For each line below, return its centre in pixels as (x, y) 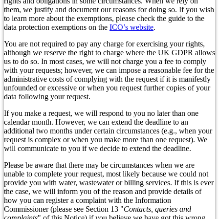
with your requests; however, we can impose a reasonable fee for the (109, 70)
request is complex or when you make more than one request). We (106, 139)
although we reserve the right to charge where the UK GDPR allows (109, 52)
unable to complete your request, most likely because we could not (106, 174)
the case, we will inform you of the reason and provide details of (103, 191)
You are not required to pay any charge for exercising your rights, (104, 44)
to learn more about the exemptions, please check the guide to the (104, 18)
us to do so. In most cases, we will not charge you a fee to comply (105, 61)
